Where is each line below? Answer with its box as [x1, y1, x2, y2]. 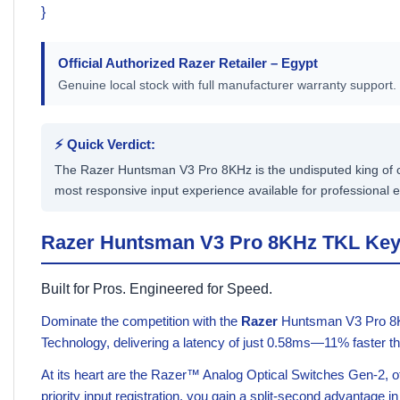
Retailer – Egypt [215, 55, 318, 71]
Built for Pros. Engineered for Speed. [41, 281, 272, 297]
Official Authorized [58, 55, 179, 71]
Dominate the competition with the [41, 313, 241, 329]
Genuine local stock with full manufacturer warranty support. [58, 79, 396, 93]
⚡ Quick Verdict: [54, 137, 155, 153]
